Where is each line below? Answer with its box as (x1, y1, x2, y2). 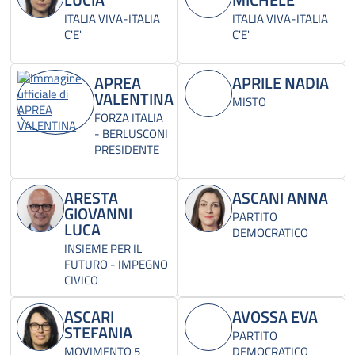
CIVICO (64, 271, 98, 290)
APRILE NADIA (231, 71, 329, 96)
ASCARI (64, 304, 114, 330)
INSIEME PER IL (64, 239, 142, 258)
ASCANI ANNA (231, 185, 328, 211)
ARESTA (64, 185, 118, 211)
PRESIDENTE (94, 140, 160, 159)
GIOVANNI (64, 201, 132, 227)
